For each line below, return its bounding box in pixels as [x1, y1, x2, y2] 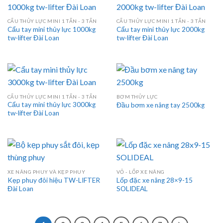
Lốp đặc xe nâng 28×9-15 [116, 176, 193, 184]
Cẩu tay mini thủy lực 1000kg [7, 25, 96, 34]
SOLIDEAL [116, 184, 148, 193]
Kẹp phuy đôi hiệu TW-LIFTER [7, 176, 100, 184]
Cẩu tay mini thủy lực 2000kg [116, 25, 205, 34]
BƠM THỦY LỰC [116, 93, 158, 100]
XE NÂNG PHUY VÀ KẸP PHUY [7, 168, 86, 175]
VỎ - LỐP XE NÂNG [116, 168, 165, 175]
